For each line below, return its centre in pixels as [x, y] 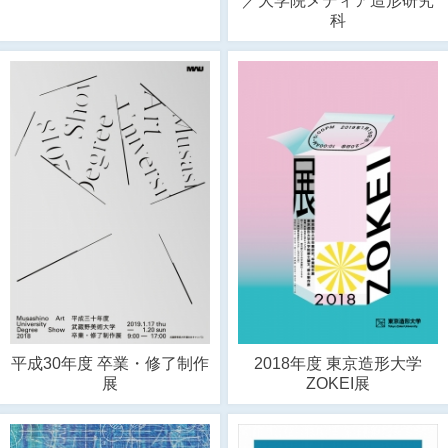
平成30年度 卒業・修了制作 [109, 363]
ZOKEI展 [338, 383]
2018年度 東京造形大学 [338, 363]
